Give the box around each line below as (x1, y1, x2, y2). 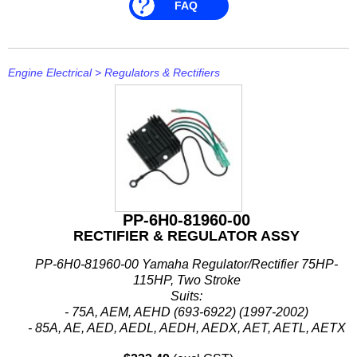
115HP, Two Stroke (132, 273, 241, 287)
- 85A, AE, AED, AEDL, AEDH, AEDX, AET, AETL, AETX (27, 320, 346, 335)
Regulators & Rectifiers (104, 65, 220, 79)
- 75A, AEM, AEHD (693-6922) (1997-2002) (65, 304, 308, 319)
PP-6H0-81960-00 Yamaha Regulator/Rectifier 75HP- (35, 257, 338, 271)
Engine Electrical (8, 65, 92, 79)
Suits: (171, 288, 202, 303)
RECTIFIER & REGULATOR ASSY (73, 227, 300, 244)
